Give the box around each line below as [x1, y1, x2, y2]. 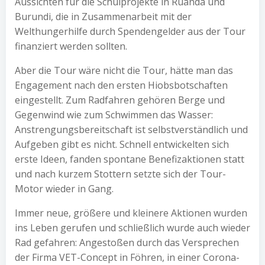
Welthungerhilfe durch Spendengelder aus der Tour [15, 25, 245, 38]
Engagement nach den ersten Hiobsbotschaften [15, 79, 228, 92]
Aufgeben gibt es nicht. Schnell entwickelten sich [15, 138, 229, 151]
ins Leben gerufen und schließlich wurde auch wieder [15, 221, 250, 234]
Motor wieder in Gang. [15, 182, 114, 195]
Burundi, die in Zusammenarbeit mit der [15, 10, 192, 23]
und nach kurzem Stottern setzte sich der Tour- [15, 167, 226, 180]
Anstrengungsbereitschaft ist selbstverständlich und [15, 123, 248, 136]
